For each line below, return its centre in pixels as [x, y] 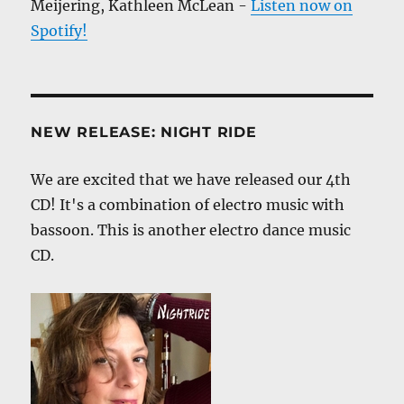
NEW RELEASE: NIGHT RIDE [144, 133]
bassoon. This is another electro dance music [191, 230]
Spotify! [60, 31]
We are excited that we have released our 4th [191, 180]
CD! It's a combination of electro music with [188, 205]
